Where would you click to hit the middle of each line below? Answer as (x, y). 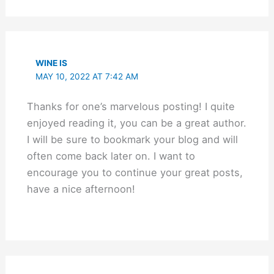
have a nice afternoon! (81, 189)
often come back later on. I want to (111, 156)
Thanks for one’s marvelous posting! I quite (131, 107)
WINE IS (52, 63)
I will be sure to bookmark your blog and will (132, 140)
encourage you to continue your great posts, (135, 173)
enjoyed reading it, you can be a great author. (136, 123)
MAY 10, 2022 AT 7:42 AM (87, 77)
